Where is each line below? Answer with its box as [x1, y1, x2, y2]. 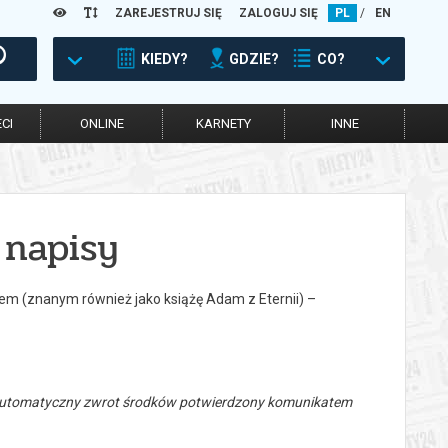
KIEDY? [141, 51, 188, 67]
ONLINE [79, 116, 124, 131]
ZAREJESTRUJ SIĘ [115, 6, 222, 20]
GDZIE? [229, 51, 279, 67]
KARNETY [196, 116, 251, 131]
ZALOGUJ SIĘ [239, 6, 318, 20]
